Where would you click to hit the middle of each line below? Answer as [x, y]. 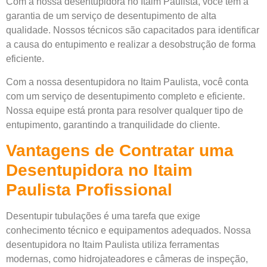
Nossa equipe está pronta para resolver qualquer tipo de [125, 110]
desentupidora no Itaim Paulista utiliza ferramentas [113, 245]
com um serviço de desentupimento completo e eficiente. [125, 96]
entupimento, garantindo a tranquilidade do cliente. [113, 125]
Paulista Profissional [89, 190]
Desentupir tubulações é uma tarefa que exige [103, 216]
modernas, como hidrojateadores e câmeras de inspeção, [127, 259]
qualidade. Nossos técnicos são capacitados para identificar [133, 30]
